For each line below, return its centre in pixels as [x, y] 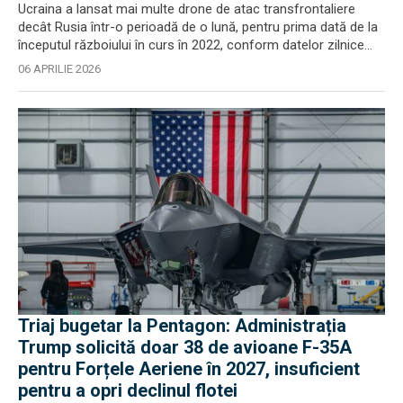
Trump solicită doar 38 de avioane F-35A [185, 347]
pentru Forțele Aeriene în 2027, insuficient [189, 368]
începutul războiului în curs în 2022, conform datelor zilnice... [195, 45]
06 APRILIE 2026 [59, 69]
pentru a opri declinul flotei [128, 390]
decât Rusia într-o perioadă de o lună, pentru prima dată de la [198, 27]
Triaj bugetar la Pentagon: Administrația [182, 325]
